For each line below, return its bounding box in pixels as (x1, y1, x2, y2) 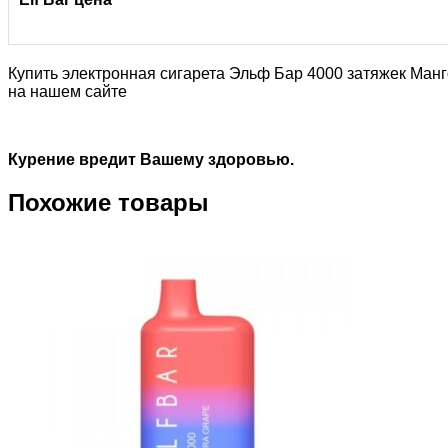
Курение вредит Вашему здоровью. (8, 151, 294, 168)
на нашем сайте (8, 83, 127, 100)
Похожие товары (8, 188, 209, 216)
